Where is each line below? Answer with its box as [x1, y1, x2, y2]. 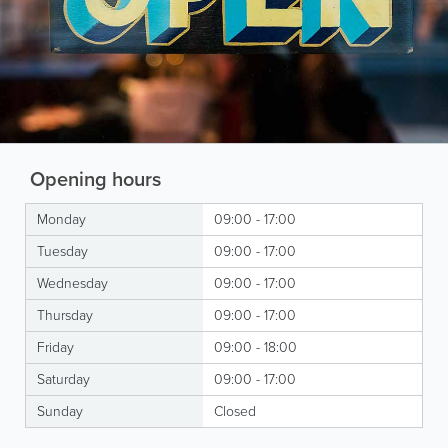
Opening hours [25, 163, 161, 194]
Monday [37, 208, 86, 230]
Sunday [37, 400, 83, 422]
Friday [37, 336, 74, 358]
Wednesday [37, 272, 108, 294]
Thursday [37, 304, 93, 326]
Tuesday [37, 240, 88, 262]
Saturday [37, 368, 90, 390]
